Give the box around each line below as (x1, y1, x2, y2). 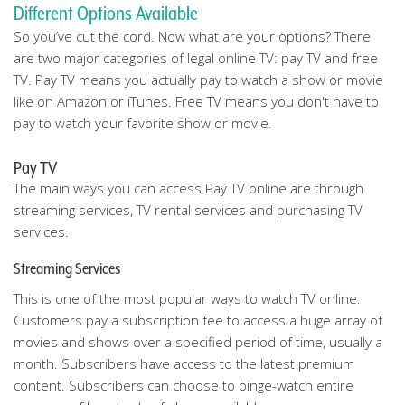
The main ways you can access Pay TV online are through (14, 179, 363, 197)
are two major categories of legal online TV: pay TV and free (14, 49, 378, 67)
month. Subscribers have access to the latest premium (14, 354, 354, 372)
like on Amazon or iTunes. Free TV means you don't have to (14, 92, 379, 110)
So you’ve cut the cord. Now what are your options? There (14, 27, 371, 45)
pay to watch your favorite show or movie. (14, 114, 272, 132)
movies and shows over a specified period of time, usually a (14, 333, 382, 351)
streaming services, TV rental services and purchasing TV (14, 201, 363, 219)
